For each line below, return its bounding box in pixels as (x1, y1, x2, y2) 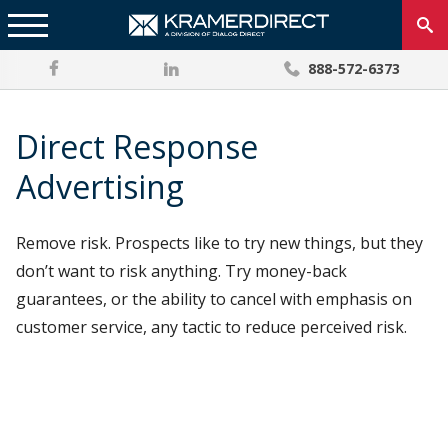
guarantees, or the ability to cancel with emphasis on (16, 287, 412, 310)
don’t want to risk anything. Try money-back (16, 259, 347, 282)
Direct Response (16, 125, 258, 169)
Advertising (16, 165, 184, 209)
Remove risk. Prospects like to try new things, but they (16, 231, 423, 254)
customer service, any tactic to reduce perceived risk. (16, 315, 407, 338)
